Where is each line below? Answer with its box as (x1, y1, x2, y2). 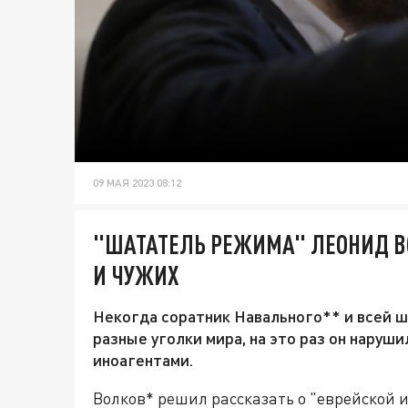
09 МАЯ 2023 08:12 (93, 176, 181, 190)
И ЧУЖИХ (93, 260, 179, 291)
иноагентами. (93, 350, 193, 371)
